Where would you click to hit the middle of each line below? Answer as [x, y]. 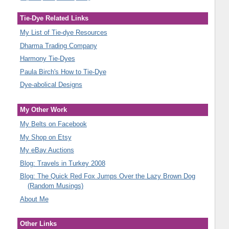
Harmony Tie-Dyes [47, 59]
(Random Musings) [55, 186]
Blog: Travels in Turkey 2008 [62, 163]
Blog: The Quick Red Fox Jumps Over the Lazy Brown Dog [107, 176]
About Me [34, 199]
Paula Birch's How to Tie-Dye [63, 72]
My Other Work [43, 109]
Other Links [38, 223]
